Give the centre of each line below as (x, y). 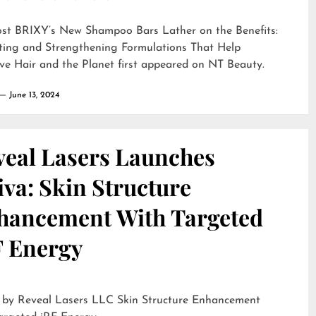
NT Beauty (235, 65)
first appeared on (161, 65)
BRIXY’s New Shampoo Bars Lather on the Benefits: (146, 31)
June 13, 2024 (34, 95)
